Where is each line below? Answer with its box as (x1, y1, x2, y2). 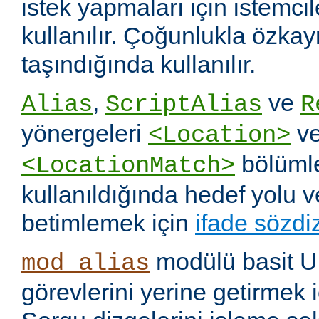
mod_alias (21, 250, 150, 278)
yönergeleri (21, 120, 148, 147)
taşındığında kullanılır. (21, 51, 256, 78)
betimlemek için (21, 209, 195, 237)
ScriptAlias (105, 91, 262, 119)
